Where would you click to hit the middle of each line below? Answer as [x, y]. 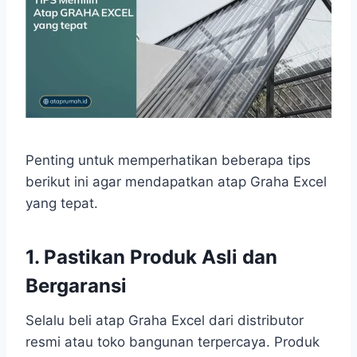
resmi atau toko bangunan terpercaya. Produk [173, 342]
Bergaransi [76, 286]
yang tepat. [62, 204]
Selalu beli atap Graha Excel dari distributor [165, 321]
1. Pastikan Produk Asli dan [151, 257]
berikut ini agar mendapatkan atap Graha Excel [176, 182]
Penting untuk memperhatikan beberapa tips [168, 161]
